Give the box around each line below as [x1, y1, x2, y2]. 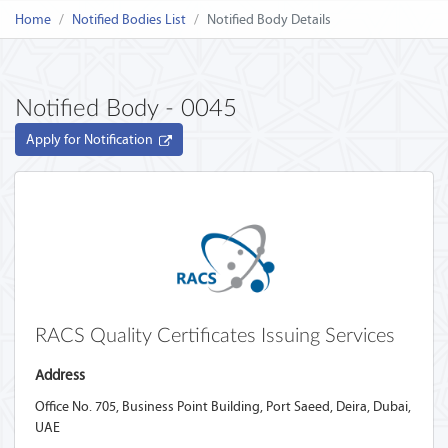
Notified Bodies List [72, 11, 186, 28]
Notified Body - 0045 [15, 97, 237, 121]
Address [35, 366, 85, 384]
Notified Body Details [207, 11, 331, 28]
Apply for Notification [26, 131, 159, 148]
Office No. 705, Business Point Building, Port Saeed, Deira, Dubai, [35, 398, 411, 415]
